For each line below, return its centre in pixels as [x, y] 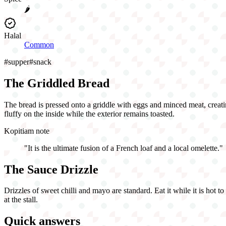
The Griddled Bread [57, 83]
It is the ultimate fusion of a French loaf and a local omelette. [124, 148]
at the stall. [21, 200]
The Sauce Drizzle [51, 169]
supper [19, 62]
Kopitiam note [27, 131]
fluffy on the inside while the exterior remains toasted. [89, 114]
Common [39, 44]
